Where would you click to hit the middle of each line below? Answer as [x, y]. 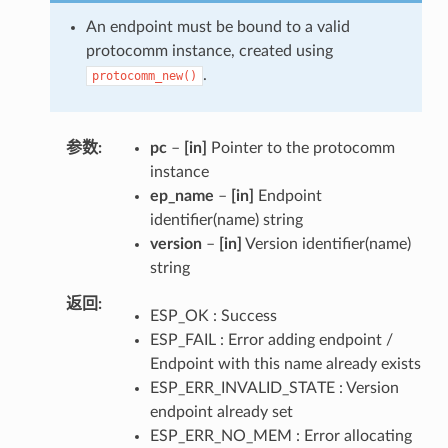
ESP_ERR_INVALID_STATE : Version [274, 387]
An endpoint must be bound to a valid [217, 26]
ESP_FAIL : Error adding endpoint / [271, 339]
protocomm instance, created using [209, 50]
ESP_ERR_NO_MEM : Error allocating [280, 435]
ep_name [181, 195]
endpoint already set [221, 411]
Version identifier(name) [326, 243]
